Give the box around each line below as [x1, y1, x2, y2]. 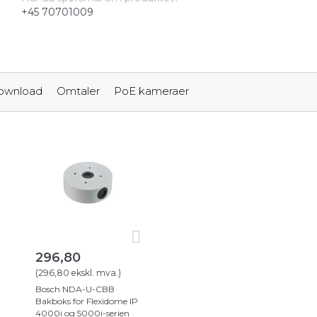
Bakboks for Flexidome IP [35, 296, 138, 307]
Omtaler [57, 84, 100, 98]
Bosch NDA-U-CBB [35, 284, 115, 295]
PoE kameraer [114, 84, 189, 98]
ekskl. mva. [69, 267, 118, 279]
